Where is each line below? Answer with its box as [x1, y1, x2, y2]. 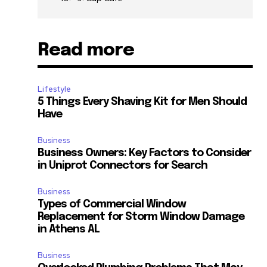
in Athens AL [38, 224, 100, 235]
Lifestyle [38, 84, 72, 95]
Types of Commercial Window [38, 199, 187, 210]
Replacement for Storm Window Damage [38, 212, 245, 223]
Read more [38, 41, 135, 60]
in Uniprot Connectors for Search [38, 160, 208, 172]
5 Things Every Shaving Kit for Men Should [38, 97, 247, 108]
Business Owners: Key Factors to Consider [38, 148, 252, 159]
